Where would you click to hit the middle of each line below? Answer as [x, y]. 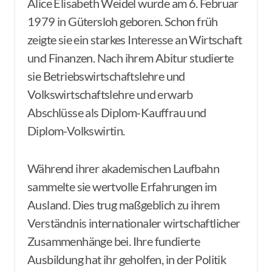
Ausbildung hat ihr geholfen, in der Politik [127, 259]
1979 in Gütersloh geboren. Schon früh [123, 21]
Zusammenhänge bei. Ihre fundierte [114, 241]
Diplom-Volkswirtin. [76, 131]
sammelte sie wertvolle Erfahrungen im [122, 186]
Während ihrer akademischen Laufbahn [123, 168]
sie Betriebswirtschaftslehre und [106, 76]
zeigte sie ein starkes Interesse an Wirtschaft [135, 39]
